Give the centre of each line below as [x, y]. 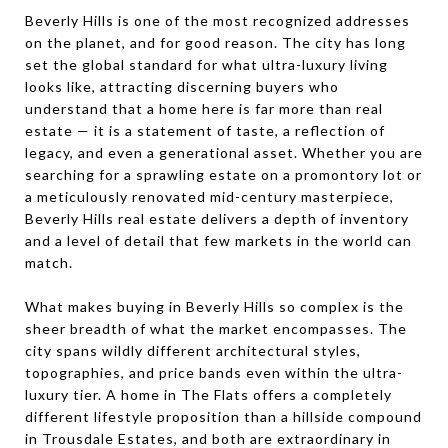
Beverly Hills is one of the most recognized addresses [217, 20]
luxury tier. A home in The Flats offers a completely [208, 394]
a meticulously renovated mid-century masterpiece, [209, 196]
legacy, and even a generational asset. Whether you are [224, 152]
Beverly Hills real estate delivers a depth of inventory [217, 218]
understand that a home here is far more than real [204, 108]
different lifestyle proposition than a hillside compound [223, 416]
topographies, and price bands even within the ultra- [214, 372]
